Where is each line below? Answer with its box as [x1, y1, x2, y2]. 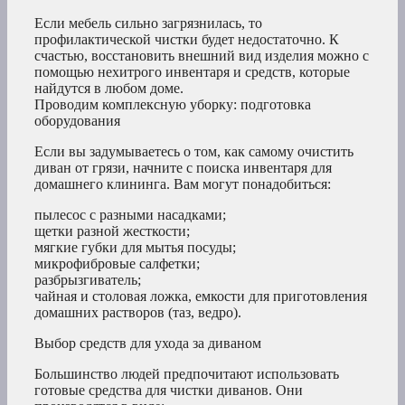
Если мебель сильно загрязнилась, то [34, 15, 262, 32]
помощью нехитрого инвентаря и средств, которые [34, 64, 350, 80]
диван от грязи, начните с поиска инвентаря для [34, 160, 332, 176]
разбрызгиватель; [34, 272, 141, 288]
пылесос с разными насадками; [34, 207, 226, 223]
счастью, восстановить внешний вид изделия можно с [34, 48, 369, 64]
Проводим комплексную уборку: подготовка [34, 97, 311, 113]
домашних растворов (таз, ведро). [34, 305, 241, 321]
